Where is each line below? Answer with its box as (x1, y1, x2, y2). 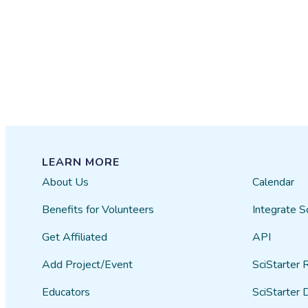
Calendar (252, 175, 294, 190)
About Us (42, 175, 89, 190)
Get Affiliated (42, 230, 108, 245)
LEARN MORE (42, 155, 120, 170)
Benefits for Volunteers (42, 202, 155, 217)
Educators (42, 285, 91, 300)
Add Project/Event (42, 257, 133, 272)
